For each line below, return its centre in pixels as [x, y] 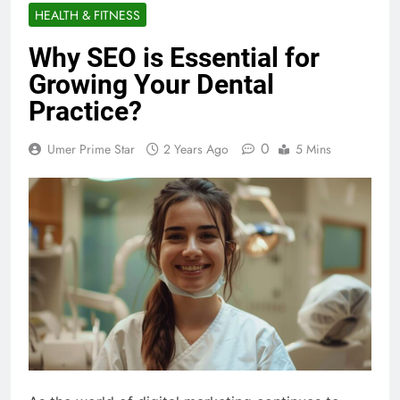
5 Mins [313, 149]
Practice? [85, 111]
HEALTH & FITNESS [87, 15]
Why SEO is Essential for [174, 57]
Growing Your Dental [151, 84]
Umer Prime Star [91, 149]
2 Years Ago [196, 149]
